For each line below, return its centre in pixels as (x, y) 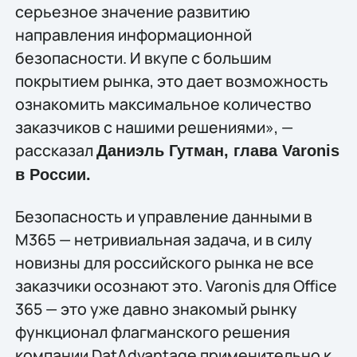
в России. (53, 175)
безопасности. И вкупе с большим (143, 58)
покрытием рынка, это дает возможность (171, 81)
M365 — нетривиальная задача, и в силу (163, 239)
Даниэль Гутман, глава (189, 151)
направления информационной (133, 35)
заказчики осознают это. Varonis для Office (176, 285)
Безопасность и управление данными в (163, 216)
